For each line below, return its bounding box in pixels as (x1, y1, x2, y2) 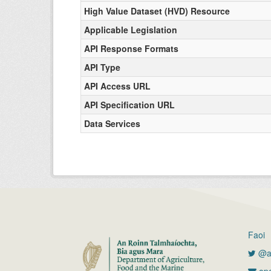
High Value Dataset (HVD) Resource (84, 5, 230, 17)
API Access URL (84, 80, 151, 92)
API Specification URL (84, 99, 175, 111)
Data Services (84, 117, 140, 129)
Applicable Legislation (84, 24, 177, 36)
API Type (84, 61, 120, 73)
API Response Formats (84, 42, 178, 54)
